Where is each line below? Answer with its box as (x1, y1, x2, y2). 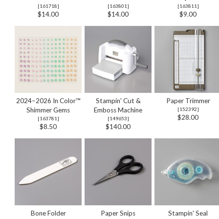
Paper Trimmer (166, 96, 210, 105)
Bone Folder (30, 209, 66, 217)
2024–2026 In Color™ (16, 96, 81, 105)
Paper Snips (101, 209, 135, 217)
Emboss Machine (94, 106, 142, 114)
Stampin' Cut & (95, 96, 141, 105)
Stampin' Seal (168, 209, 208, 217)
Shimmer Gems (26, 106, 70, 114)
